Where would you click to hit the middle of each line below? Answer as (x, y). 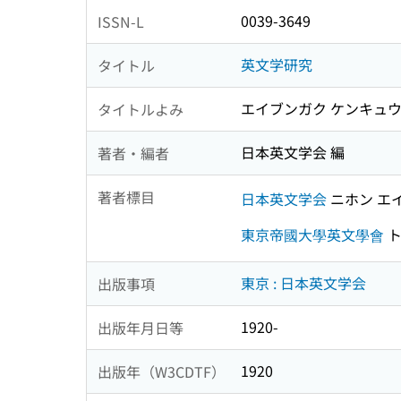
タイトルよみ (141, 109)
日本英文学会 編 (293, 153)
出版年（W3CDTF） (162, 371)
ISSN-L (121, 21)
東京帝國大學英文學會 (312, 234)
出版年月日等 (141, 327)
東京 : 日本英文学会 (303, 283)
